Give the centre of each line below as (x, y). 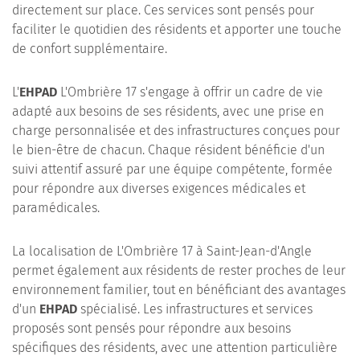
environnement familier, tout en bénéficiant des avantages (179, 290)
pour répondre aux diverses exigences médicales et (159, 188)
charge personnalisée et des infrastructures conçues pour (176, 131)
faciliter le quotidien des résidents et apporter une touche (177, 29)
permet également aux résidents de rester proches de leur (179, 270)
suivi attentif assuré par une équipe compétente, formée (172, 169)
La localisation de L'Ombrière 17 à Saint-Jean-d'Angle (162, 251)
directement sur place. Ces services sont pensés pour (163, 10)
